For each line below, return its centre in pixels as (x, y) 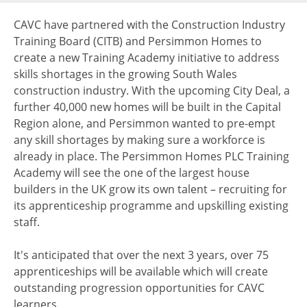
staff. (27, 222)
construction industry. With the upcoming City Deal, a (152, 90)
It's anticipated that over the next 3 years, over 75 (141, 255)
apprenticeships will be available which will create (141, 271)
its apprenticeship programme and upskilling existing (151, 206)
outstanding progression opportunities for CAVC (139, 288)
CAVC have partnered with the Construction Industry (149, 25)
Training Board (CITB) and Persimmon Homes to (138, 41)
